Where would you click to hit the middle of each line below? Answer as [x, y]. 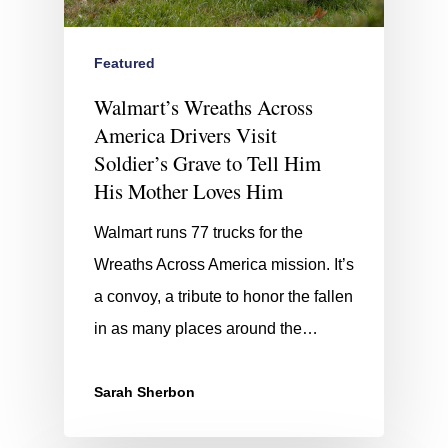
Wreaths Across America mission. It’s [224, 265]
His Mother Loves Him [188, 191]
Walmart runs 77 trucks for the [198, 233]
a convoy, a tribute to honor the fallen [223, 297]
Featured [124, 63]
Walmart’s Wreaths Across [203, 107]
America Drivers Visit [185, 135]
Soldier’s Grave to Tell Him [207, 163]
